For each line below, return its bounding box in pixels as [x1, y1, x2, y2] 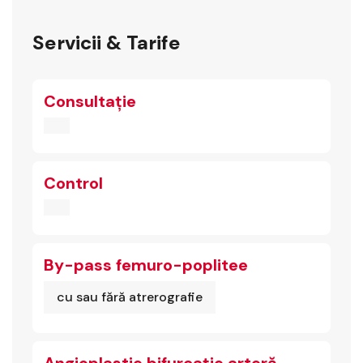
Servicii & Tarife [32, 30, 181, 55]
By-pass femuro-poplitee [44, 254, 248, 275]
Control [44, 173, 103, 194]
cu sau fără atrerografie [57, 288, 203, 305]
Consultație [44, 91, 136, 112]
